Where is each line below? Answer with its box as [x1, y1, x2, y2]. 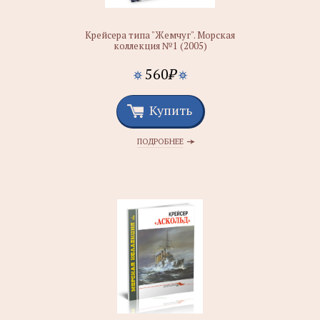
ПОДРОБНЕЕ [136, 136, 184, 146]
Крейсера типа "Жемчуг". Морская [85, 29, 235, 41]
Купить [149, 101, 192, 119]
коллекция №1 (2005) [113, 39, 207, 52]
